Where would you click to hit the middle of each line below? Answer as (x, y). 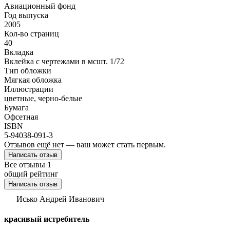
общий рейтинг (31, 174)
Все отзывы (26, 165)
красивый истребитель (47, 219)
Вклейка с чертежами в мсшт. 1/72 (64, 62)
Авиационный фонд (40, 6)
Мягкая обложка (33, 80)
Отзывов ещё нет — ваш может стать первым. (85, 145)
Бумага (16, 108)
